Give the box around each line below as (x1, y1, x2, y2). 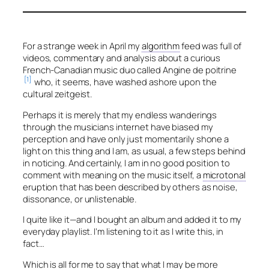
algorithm (141, 39, 180, 52)
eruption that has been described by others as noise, (23, 180, 238, 193)
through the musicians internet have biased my (23, 120, 213, 133)
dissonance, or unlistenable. (23, 192, 139, 205)
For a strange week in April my (23, 39, 142, 52)
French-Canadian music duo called (23, 63, 163, 76)
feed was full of (180, 39, 242, 52)
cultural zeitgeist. (23, 87, 92, 100)
